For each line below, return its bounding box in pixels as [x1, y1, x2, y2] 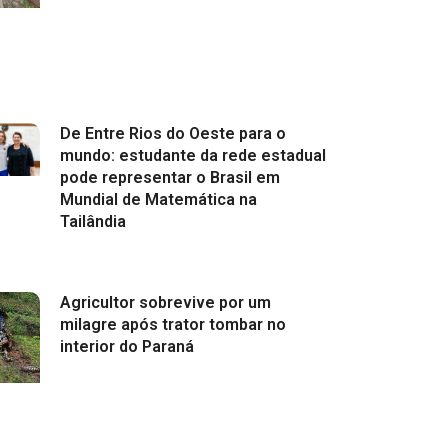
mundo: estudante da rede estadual [59, 146, 326, 166]
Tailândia [59, 212, 126, 232]
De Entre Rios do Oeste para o [59, 124, 286, 144]
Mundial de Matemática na [59, 190, 257, 210]
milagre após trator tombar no [59, 314, 286, 334]
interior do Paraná [59, 336, 194, 356]
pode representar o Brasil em [59, 168, 280, 188]
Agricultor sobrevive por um [59, 292, 271, 312]
